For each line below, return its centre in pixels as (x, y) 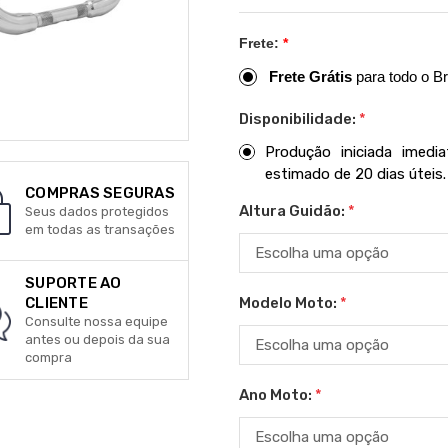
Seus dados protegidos (97, 211)
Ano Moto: (277, 394)
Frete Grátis (310, 76)
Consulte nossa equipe (96, 321)
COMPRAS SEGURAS (100, 193)
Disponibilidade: (299, 119)
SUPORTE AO (73, 283)
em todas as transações (100, 229)
